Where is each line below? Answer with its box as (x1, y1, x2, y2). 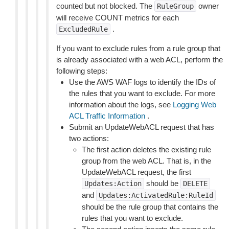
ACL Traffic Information (69, 111, 145, 120)
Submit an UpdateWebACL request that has (69, 123, 214, 131)
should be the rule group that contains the (82, 202, 218, 211)
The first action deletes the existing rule (82, 145, 211, 154)
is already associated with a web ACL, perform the (56, 55, 223, 64)
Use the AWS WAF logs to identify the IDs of (69, 78, 216, 86)
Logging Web (173, 100, 216, 109)
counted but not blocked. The (56, 2, 154, 10)
